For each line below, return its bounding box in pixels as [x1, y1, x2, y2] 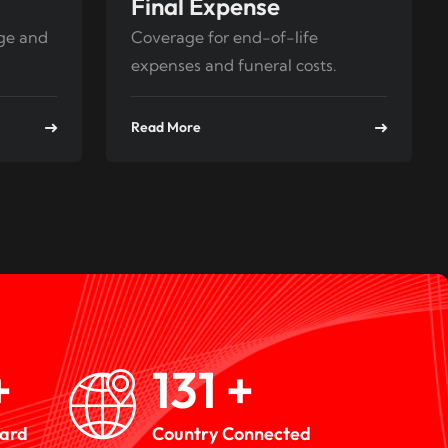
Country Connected [151, 422, 311, 446]
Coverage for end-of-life [131, 27, 318, 48]
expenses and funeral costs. [131, 55, 337, 76]
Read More [131, 118, 201, 137]
